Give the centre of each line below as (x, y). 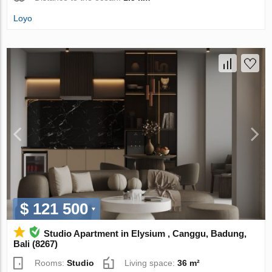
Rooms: (51, 263)
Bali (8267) (36, 244)
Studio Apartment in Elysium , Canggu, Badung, (145, 234)
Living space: (151, 263)
